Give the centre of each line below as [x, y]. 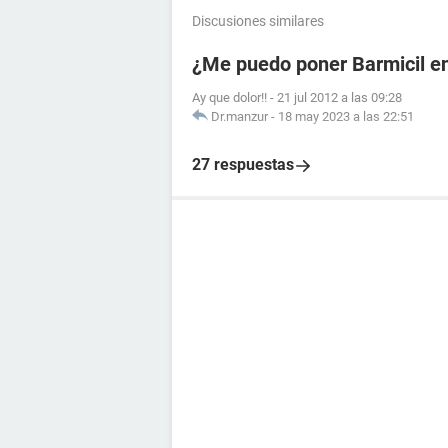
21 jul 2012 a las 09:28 [339, 97]
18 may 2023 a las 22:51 [346, 116]
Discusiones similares [258, 21]
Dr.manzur [239, 116]
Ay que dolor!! [229, 97]
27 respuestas [243, 164]
